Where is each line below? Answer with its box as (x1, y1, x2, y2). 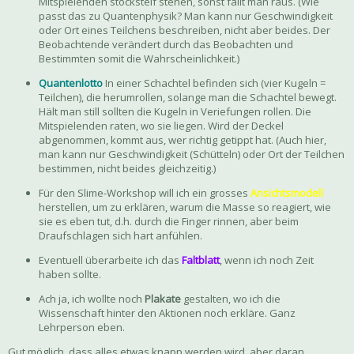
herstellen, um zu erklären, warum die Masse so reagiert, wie (39, 200, 331, 215)
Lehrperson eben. (39, 320, 125, 335)
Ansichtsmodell (250, 186, 323, 201)
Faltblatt (182, 253, 220, 268)
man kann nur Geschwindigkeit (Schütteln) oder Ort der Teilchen (39, 147, 345, 162)
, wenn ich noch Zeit (220, 253, 314, 268)
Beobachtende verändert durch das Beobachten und (39, 37, 293, 52)
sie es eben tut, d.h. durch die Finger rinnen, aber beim (39, 214, 299, 229)
